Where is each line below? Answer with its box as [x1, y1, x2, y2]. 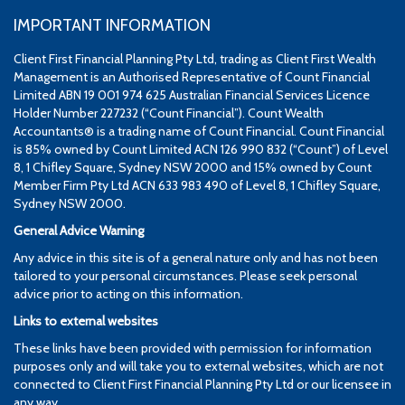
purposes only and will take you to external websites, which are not [14, 358, 383, 375]
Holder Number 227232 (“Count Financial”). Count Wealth [14, 105, 324, 122]
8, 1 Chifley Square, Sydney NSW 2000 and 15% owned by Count [14, 159, 372, 176]
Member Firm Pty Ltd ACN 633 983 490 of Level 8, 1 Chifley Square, [14, 177, 381, 194]
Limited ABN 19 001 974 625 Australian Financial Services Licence [14, 87, 370, 104]
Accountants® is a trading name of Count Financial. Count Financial [14, 123, 384, 140]
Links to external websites [14, 313, 158, 330]
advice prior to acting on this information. [14, 286, 243, 303]
